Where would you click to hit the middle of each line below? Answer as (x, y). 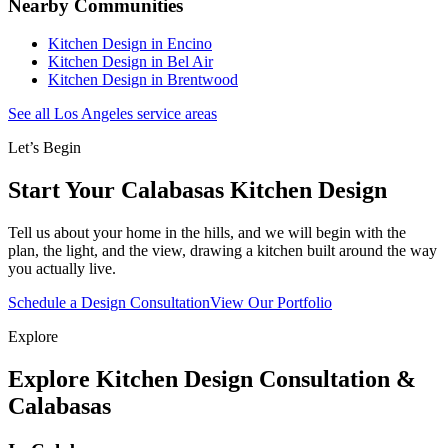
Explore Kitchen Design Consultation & (212, 378)
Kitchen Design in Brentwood (143, 80)
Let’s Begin (44, 148)
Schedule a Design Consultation (109, 303)
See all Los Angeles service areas (112, 114)
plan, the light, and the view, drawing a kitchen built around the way (222, 251)
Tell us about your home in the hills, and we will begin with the (207, 233)
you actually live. (62, 269)
